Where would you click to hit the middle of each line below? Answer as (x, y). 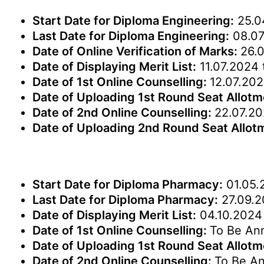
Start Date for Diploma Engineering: (133, 21)
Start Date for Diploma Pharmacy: (128, 184)
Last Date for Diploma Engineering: (131, 36)
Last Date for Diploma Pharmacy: (125, 200)
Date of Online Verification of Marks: (136, 51)
